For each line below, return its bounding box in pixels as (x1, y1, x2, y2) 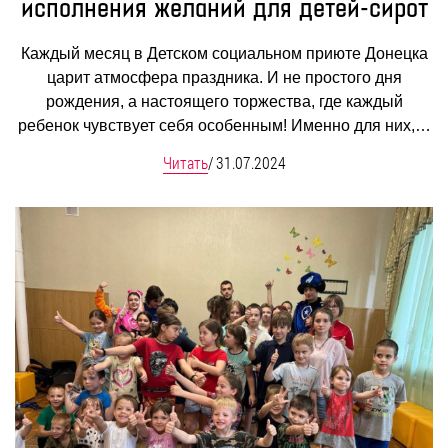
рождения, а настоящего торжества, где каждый (45, 93, 403, 111)
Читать (162, 152, 208, 174)
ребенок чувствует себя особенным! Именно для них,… (17, 117, 431, 135)
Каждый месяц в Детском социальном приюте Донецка (20, 45, 428, 63)
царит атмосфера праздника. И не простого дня (46, 69, 402, 87)
